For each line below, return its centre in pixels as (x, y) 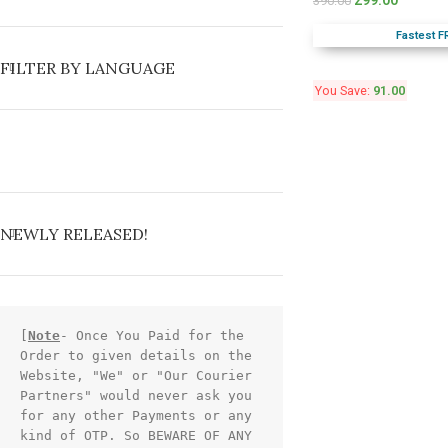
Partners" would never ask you (136, 395)
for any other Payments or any (136, 415)
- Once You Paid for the (152, 335)
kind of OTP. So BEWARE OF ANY (136, 435)
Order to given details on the (136, 355)
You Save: (343, 91)
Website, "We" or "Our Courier (136, 375)
